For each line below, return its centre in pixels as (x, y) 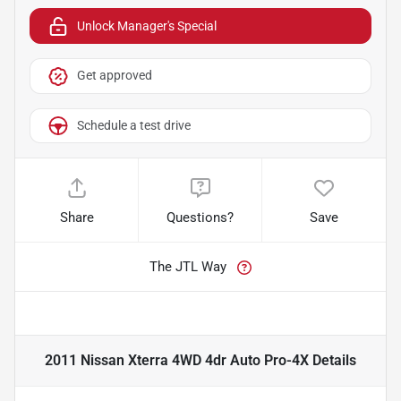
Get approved (115, 76)
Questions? (200, 218)
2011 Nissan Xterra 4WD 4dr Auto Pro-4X (177, 361)
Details (333, 361)
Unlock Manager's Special (147, 26)
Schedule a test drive (134, 126)
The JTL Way (188, 267)
